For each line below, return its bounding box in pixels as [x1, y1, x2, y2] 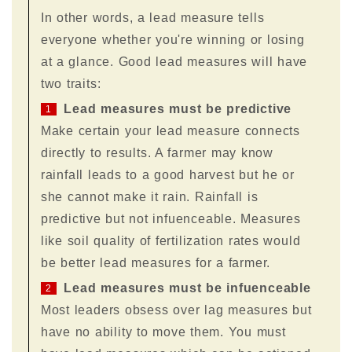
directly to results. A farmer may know [40, 145, 274, 159]
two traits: [40, 76, 101, 90]
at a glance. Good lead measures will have [40, 54, 308, 68]
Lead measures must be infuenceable [64, 280, 311, 295]
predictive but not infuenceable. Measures [40, 211, 301, 225]
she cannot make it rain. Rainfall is [40, 189, 258, 203]
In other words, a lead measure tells [40, 10, 265, 24]
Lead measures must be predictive [64, 101, 292, 115]
